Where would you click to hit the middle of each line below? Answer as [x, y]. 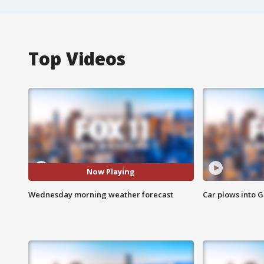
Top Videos [77, 58]
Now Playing [111, 172]
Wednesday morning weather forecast [101, 194]
